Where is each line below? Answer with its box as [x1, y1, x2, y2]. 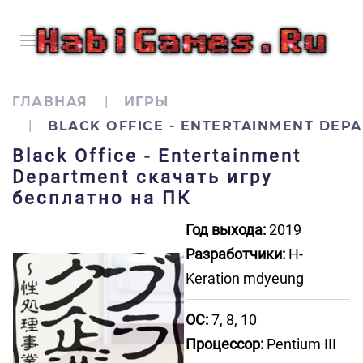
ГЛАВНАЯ [12, 94, 88, 109]
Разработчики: [186, 246, 285, 263]
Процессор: [186, 335, 263, 352]
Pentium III [263, 335, 336, 352]
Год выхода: [186, 221, 266, 238]
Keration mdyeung [186, 270, 304, 287]
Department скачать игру [12, 167, 272, 187]
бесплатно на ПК [12, 188, 191, 208]
